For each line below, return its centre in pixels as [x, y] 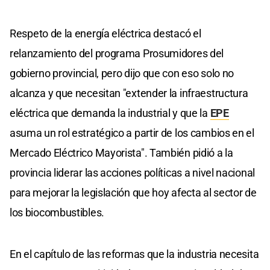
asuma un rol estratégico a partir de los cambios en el [132, 133]
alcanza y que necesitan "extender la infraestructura [129, 93]
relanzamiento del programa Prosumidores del [117, 53]
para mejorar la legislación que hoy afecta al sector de [133, 192]
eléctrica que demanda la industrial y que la [110, 113]
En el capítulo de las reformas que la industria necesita [134, 254]
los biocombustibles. [57, 212]
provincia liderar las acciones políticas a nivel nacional [132, 172]
